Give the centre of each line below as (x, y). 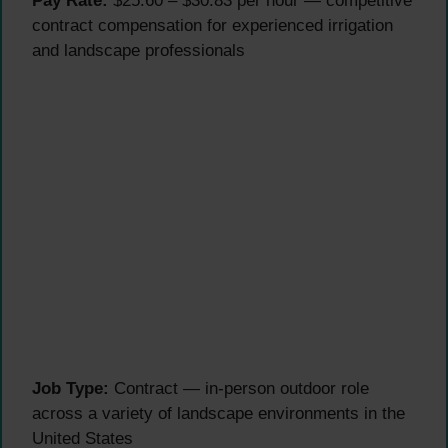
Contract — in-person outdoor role (239, 389)
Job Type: (70, 389)
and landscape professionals (138, 50)
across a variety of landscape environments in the (218, 414)
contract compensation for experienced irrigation (212, 25)
